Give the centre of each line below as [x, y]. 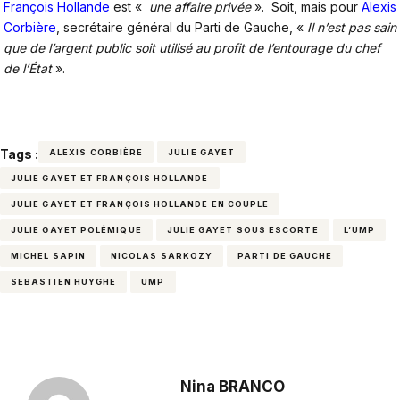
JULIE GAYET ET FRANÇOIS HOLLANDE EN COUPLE [140, 204]
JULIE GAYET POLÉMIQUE [76, 230]
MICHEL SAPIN [48, 256]
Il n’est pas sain [352, 28]
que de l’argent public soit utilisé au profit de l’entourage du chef [192, 48]
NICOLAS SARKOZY [162, 256]
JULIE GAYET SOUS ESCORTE [242, 230]
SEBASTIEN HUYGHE [64, 282]
